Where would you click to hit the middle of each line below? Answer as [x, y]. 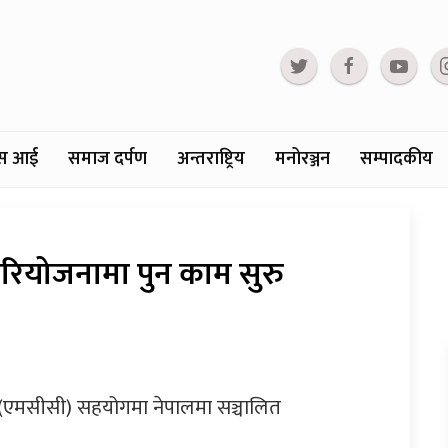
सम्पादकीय [396, 159]
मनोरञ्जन [302, 159]
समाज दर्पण [107, 159]
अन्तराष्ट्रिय [211, 159]
